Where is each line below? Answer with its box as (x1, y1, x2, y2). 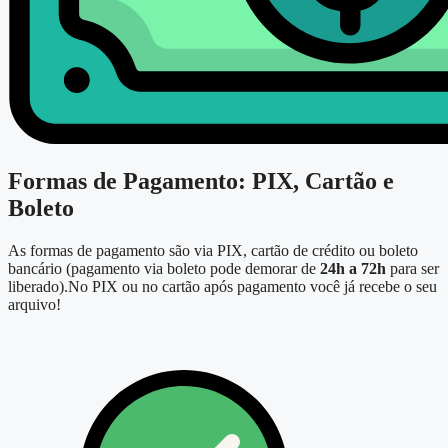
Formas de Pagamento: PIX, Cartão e (8, 168, 394, 195)
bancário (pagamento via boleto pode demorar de (8, 260, 320, 278)
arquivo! (8, 296, 65, 314)
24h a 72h (320, 260, 386, 278)
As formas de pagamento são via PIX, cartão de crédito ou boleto (8, 242, 418, 260)
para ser (386, 260, 439, 278)
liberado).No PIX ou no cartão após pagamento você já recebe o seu (8, 278, 437, 296)
